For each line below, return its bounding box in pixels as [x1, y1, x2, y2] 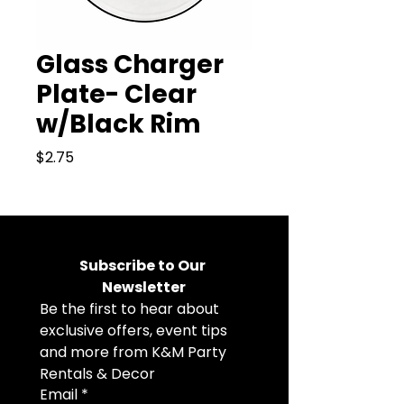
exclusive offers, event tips [40, 320, 227, 341]
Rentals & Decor [40, 363, 155, 384]
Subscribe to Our [79, 255, 207, 276]
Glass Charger [36, 47, 224, 82]
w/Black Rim [36, 106, 201, 142]
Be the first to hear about [40, 298, 219, 319]
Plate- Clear [36, 77, 197, 112]
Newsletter [102, 277, 187, 298]
